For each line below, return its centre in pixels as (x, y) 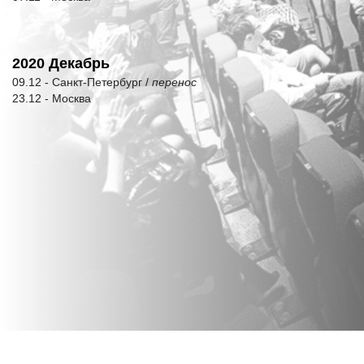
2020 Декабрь (61, 63)
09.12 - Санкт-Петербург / (82, 82)
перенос (174, 82)
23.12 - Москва (52, 98)
